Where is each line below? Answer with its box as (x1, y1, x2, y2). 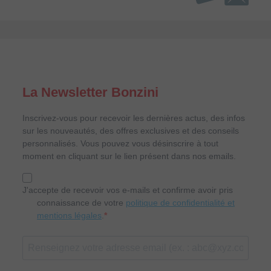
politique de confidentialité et (126, 197, 235, 207)
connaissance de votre (37, 197, 126, 207)
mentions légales (37, 210, 102, 220)
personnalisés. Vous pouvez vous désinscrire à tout (22, 138, 218, 148)
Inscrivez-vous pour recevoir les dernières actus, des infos (22, 113, 245, 123)
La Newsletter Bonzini (22, 84, 158, 100)
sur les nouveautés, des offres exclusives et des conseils (22, 125, 239, 135)
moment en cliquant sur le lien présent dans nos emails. (22, 151, 236, 161)
